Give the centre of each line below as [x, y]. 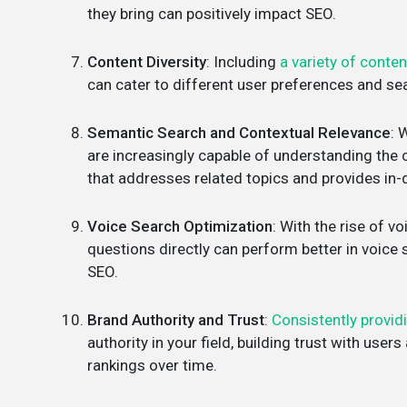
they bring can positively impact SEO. [212, 14]
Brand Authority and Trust [176, 320]
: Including [243, 62]
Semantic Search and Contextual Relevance [239, 133]
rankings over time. [152, 365]
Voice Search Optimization [180, 226]
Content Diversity [147, 62]
